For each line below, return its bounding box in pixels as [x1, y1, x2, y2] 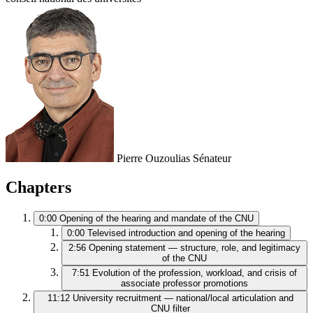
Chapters [6, 178, 71, 197]
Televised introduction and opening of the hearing [87, 228, 285, 239]
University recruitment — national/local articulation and [73, 293, 293, 304]
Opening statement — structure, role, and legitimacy [89, 242, 300, 254]
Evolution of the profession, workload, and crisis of [92, 268, 297, 279]
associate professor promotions [121, 278, 248, 289]
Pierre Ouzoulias [117, 152, 190, 164]
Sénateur [193, 152, 231, 164]
